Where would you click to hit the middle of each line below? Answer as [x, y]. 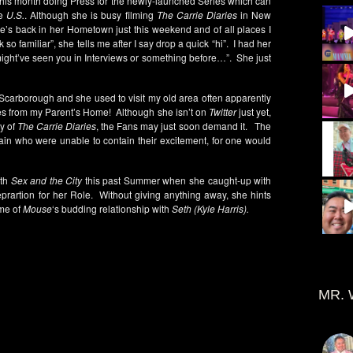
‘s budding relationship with [112, 208]
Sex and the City [46, 180]
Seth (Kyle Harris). [210, 208]
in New [254, 15]
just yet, [254, 111]
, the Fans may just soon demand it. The [184, 126]
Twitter [222, 111]
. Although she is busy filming [91, 15]
